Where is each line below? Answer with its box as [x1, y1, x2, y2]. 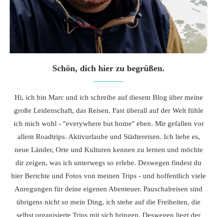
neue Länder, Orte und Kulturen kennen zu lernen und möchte [14, 146, 203, 154]
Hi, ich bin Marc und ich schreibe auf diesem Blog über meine [14, 93, 203, 101]
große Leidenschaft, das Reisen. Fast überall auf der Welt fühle [14, 107, 203, 114]
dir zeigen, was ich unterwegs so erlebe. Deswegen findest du [15, 159, 201, 167]
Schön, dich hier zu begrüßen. [52, 63, 165, 73]
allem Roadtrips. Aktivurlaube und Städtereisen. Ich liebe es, [17, 133, 200, 140]
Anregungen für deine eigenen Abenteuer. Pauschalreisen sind [15, 185, 202, 193]
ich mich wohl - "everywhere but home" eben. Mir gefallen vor [13, 120, 204, 127]
